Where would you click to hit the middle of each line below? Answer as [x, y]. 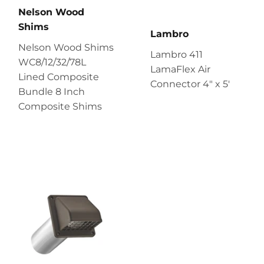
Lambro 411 [176, 54]
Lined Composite [59, 77]
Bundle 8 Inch [52, 91]
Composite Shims [60, 106]
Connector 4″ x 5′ [190, 84]
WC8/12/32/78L [52, 62]
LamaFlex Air [180, 69]
